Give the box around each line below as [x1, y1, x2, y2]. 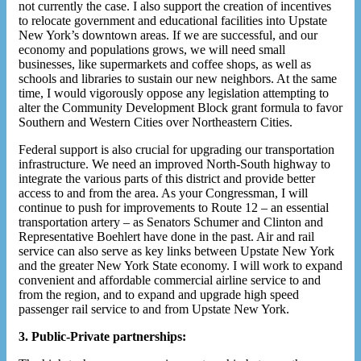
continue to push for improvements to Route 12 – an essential [19, 200, 329, 214]
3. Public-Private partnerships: [19, 329, 186, 343]
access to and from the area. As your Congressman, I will [19, 185, 308, 200]
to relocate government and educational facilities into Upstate [19, 13, 327, 27]
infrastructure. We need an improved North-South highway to [19, 156, 330, 171]
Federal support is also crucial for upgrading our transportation [19, 142, 334, 156]
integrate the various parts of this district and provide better [19, 171, 315, 185]
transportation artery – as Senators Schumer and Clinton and [19, 214, 323, 229]
